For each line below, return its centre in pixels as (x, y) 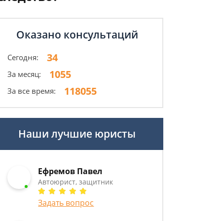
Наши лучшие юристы (77, 134)
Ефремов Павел (70, 171)
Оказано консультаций (77, 35)
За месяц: (24, 74)
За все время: (32, 91)
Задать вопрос (66, 203)
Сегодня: (23, 57)
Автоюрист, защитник (76, 182)
